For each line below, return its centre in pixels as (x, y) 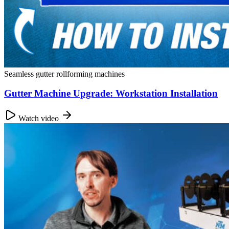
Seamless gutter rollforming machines (64, 74)
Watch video (39, 119)
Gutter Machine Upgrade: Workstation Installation (111, 94)
